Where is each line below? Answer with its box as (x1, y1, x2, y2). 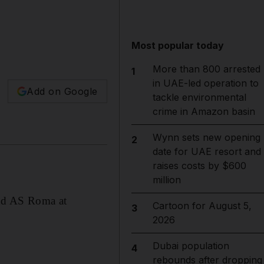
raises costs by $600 (152, 160, 246, 171)
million (152, 174, 181, 186)
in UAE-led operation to (152, 77, 259, 89)
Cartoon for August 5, (152, 200, 252, 212)
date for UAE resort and (152, 146, 261, 157)
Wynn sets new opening (152, 131, 260, 143)
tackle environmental (152, 91, 246, 103)
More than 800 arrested (152, 63, 260, 75)
